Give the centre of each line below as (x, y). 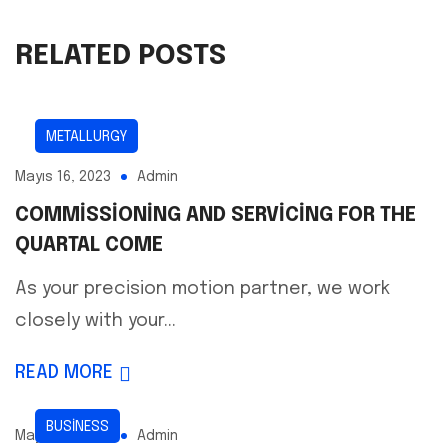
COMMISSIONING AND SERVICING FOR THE (215, 216)
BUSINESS (77, 427)
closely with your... (95, 321)
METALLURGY (86, 137)
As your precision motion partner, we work (202, 289)
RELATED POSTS (120, 57)
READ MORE (64, 373)
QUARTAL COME (89, 246)
